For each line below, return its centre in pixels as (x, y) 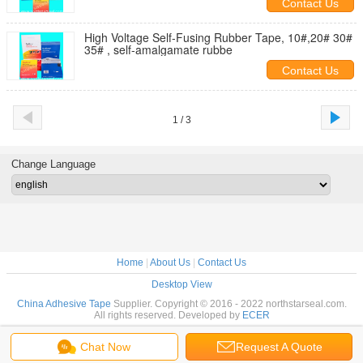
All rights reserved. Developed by (168, 315)
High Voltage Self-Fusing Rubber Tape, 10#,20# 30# (218, 37)
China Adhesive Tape (64, 304)
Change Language (53, 164)
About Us (170, 263)
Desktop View (181, 284)
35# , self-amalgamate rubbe (158, 49)
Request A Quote (280, 347)
